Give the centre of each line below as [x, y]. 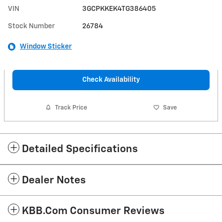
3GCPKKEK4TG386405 [119, 9]
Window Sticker [46, 46]
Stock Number [31, 26]
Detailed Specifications [80, 150]
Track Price [71, 108]
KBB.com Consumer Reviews [93, 212]
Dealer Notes [54, 181]
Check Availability [111, 80]
